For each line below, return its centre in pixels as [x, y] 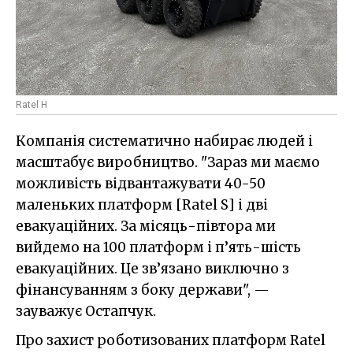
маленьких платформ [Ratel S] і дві [142, 205]
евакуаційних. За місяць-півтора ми [146, 227]
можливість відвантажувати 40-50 [141, 184]
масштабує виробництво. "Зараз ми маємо [168, 163]
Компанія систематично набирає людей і [164, 141]
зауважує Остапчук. [86, 312]
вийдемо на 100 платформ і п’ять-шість [158, 248]
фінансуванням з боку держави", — [143, 290]
